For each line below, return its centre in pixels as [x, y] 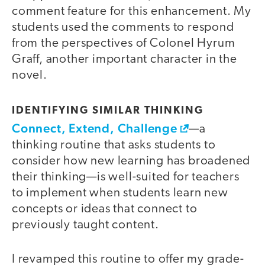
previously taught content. [87, 225]
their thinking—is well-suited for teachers [126, 177]
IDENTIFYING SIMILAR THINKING [108, 111]
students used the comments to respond [123, 28]
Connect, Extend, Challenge [95, 128]
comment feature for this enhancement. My [132, 12]
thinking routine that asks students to [114, 145]
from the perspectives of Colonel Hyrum [124, 44]
